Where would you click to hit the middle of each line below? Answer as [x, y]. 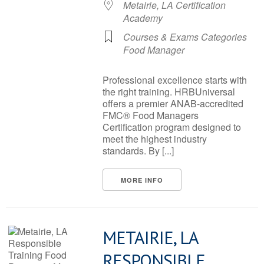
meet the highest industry [155, 139]
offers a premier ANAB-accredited [173, 103]
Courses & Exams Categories [185, 37]
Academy [143, 18]
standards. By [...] [138, 151]
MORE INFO [142, 180]
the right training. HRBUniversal [169, 92]
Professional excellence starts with [175, 80]
